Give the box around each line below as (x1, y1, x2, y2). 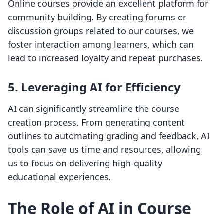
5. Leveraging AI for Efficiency (8, 79, 181, 95)
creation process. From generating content (8, 116, 185, 128)
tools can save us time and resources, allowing (8, 144, 201, 156)
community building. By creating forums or (8, 11, 186, 23)
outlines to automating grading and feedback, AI (8, 130, 210, 142)
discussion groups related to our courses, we (8, 25, 194, 37)
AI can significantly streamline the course (8, 103, 179, 115)
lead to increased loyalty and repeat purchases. (8, 52, 203, 64)
